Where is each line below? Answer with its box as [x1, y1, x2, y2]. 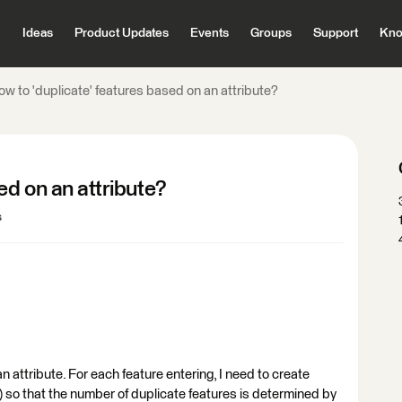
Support [312, 27, 358, 39]
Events [189, 27, 229, 39]
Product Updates [74, 27, 169, 39]
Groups [249, 27, 292, 39]
